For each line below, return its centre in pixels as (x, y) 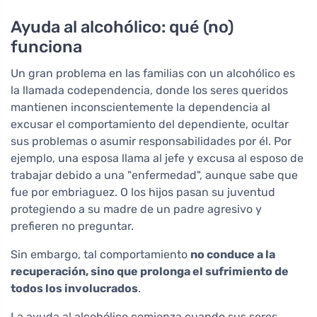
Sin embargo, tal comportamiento (100, 254)
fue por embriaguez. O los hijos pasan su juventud (143, 192)
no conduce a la (233, 254)
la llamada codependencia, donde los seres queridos (149, 90)
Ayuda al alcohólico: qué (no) (122, 27)
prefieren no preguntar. (72, 226)
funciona (46, 46)
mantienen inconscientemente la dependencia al (140, 107)
